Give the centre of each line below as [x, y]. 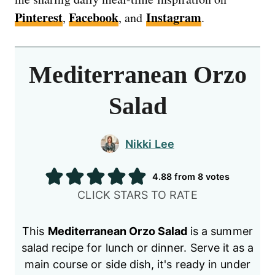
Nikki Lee [150, 144]
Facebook [94, 18]
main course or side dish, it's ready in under [137, 264]
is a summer [220, 231]
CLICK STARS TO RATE [141, 195]
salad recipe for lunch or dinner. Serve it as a [137, 247]
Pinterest [39, 18]
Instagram [173, 18]
